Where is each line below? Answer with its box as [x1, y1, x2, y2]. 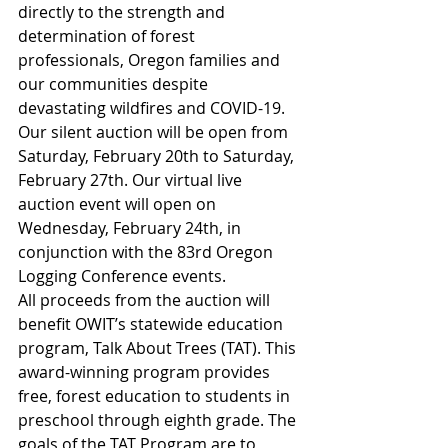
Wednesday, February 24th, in [18, 216, 245, 239]
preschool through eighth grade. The [18, 408, 300, 431]
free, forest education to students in [18, 384, 294, 407]
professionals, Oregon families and [18, 48, 284, 71]
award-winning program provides [18, 360, 274, 383]
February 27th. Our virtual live [18, 168, 246, 191]
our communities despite [18, 72, 212, 95]
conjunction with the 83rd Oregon [18, 240, 277, 263]
